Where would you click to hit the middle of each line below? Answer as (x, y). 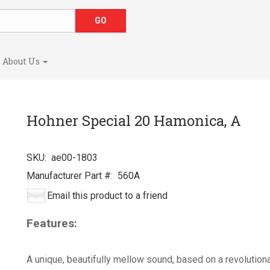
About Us (22, 61)
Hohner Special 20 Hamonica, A (134, 121)
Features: (52, 223)
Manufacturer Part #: (70, 176)
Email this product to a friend (107, 196)
